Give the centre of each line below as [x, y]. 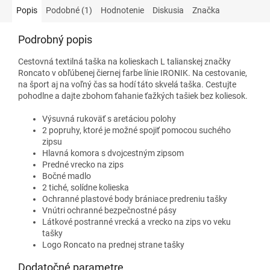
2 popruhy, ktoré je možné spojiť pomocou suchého [137, 130]
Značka [206, 10]
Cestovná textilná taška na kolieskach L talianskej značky [124, 61]
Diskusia [168, 10]
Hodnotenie [122, 10]
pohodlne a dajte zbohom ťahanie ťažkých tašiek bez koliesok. [133, 96]
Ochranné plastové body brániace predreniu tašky [135, 199]
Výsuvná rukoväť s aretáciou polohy [109, 118]
